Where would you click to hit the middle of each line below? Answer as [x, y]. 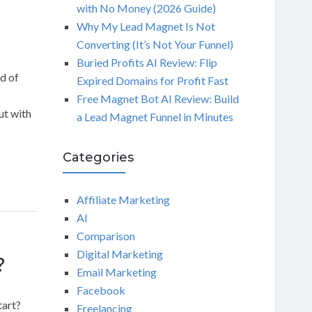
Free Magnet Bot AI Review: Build [157, 99]
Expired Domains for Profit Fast [152, 80]
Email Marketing [116, 272]
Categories [98, 157]
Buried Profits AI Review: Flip [147, 62]
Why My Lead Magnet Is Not [146, 26]
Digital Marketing [119, 254]
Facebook [101, 290]
